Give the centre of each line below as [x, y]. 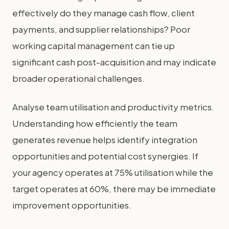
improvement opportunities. [72, 205]
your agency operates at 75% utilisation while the [113, 172]
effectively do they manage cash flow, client [104, 13]
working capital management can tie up [94, 45]
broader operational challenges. [78, 78]
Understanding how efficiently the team [95, 123]
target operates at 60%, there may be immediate [114, 188]
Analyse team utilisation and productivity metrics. [113, 107]
